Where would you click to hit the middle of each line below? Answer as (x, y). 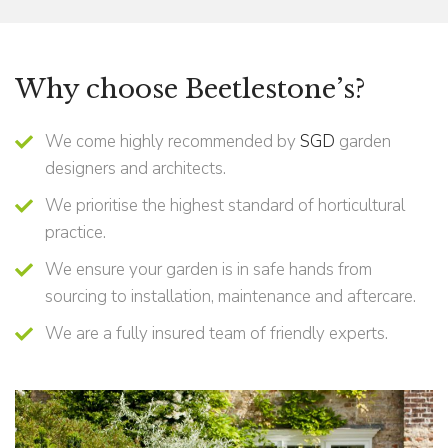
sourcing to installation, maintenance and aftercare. (230, 296)
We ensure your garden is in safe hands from (208, 269)
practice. (75, 232)
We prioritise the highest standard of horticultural (225, 205)
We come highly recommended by (172, 141)
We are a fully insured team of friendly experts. (216, 333)
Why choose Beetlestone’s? (190, 88)
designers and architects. (135, 168)
